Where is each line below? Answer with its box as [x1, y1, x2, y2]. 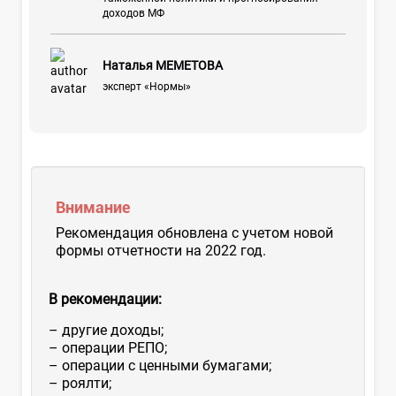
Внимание [56, 197, 130, 217]
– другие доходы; [49, 321, 164, 339]
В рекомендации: [49, 290, 162, 308]
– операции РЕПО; [49, 339, 167, 356]
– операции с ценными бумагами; [49, 356, 271, 374]
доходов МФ [102, 6, 164, 19]
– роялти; [49, 374, 111, 392]
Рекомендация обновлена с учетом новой [56, 224, 333, 241]
